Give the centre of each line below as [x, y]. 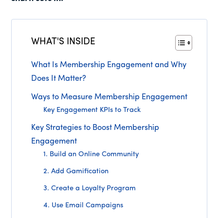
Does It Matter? [58, 79]
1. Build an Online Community [91, 155]
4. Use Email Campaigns [83, 206]
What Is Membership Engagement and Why [109, 65]
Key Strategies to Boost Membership [95, 128]
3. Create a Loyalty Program [90, 189]
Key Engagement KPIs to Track [92, 110]
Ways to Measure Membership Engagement [109, 98]
